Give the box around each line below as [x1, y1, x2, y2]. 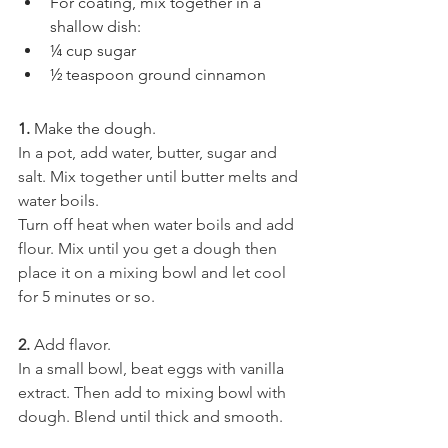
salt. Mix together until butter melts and [18, 167, 302, 187]
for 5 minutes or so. [18, 287, 155, 307]
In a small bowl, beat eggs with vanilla [18, 359, 288, 379]
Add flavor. [30, 335, 111, 355]
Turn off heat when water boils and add [18, 215, 298, 235]
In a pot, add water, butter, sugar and [18, 143, 281, 163]
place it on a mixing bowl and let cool [18, 263, 290, 283]
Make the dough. [30, 119, 156, 139]
